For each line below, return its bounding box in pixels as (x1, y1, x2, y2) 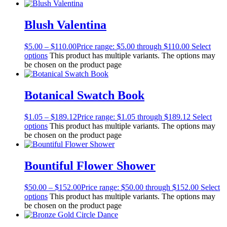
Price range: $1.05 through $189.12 (77, 112, 191, 121)
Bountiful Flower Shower (24, 159, 156, 172)
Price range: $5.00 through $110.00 (77, 42, 190, 51)
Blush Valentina (24, 18, 106, 32)
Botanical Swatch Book (24, 88, 144, 102)
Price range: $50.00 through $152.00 (81, 182, 199, 192)
